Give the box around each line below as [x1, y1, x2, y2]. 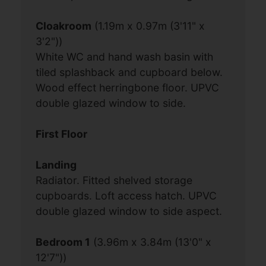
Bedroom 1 [36, 236, 91, 249]
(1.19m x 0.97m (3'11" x [91, 20, 205, 33]
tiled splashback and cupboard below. [36, 66, 223, 79]
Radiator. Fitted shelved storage [36, 174, 193, 187]
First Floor [36, 128, 88, 141]
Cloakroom [36, 20, 92, 33]
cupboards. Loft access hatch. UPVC [36, 189, 217, 202]
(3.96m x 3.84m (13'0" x [90, 236, 212, 249]
